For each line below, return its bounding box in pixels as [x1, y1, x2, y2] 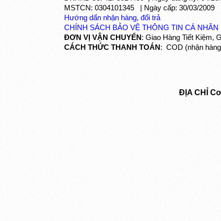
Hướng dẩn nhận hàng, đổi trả [64, 13, 160, 22]
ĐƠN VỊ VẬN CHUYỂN [64, 33, 142, 42]
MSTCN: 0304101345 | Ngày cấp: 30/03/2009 [64, 3, 215, 12]
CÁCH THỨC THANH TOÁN [64, 43, 160, 52]
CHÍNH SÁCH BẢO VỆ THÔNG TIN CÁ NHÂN [64, 23, 219, 32]
